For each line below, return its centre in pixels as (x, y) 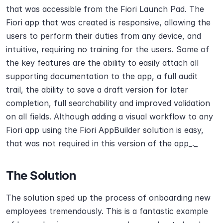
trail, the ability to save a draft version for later (97, 90)
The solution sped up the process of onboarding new (108, 198)
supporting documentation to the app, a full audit (102, 76)
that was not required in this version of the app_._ (102, 144)
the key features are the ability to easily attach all (102, 63)
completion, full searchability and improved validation (108, 103)
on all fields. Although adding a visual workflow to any (110, 117)
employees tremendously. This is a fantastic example (107, 211)
